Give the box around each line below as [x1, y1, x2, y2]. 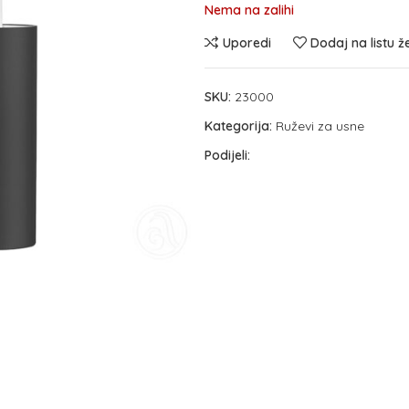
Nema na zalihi [204, 2, 294, 18]
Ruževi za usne [276, 118, 364, 134]
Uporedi [222, 34, 271, 51]
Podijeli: [204, 147, 250, 163]
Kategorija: [204, 118, 272, 134]
